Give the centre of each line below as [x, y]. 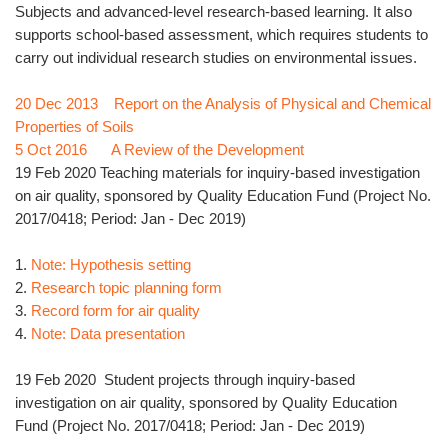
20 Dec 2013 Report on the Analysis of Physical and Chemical [223, 104]
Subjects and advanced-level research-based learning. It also [213, 12]
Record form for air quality [115, 311]
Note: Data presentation [108, 334]
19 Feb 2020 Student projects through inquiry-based [185, 380]
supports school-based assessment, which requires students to [221, 35]
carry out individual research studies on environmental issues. [216, 58]
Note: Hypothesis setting [111, 265]
